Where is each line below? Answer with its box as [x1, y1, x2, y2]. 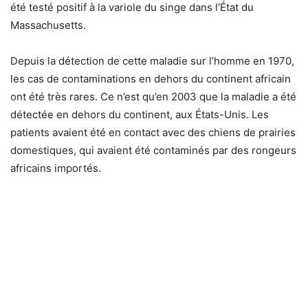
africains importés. [10, 162, 101, 175]
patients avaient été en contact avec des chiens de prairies [10, 126, 296, 139]
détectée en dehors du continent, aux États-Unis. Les [10, 108, 269, 121]
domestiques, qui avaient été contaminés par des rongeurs [10, 144, 296, 157]
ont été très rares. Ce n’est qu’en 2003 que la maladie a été [10, 90, 296, 103]
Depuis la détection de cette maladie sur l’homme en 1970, [10, 54, 294, 67]
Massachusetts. [10, 19, 86, 32]
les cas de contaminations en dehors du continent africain [10, 72, 291, 85]
